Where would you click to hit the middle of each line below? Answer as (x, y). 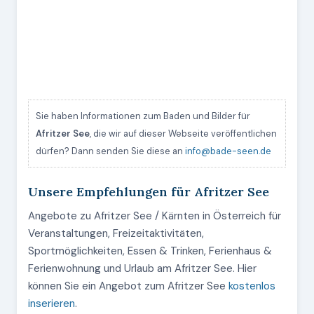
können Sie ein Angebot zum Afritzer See (128, 286)
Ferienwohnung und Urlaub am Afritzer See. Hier (142, 268)
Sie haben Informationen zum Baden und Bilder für (143, 116)
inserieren (52, 303)
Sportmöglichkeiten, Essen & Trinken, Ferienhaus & (150, 251)
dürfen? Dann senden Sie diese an (110, 151)
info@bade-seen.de (228, 151)
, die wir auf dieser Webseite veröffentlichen (183, 134)
